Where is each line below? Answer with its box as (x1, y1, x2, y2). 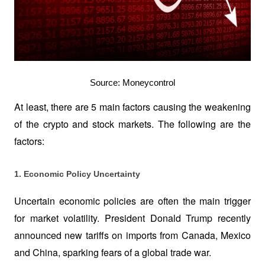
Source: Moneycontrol (90, 77, 175, 88)
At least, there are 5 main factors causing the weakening (14, 100, 251, 114)
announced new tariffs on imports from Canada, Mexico (14, 228, 251, 242)
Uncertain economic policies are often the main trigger (14, 193, 251, 208)
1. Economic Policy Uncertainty (14, 169, 140, 179)
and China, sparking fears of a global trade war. (14, 245, 214, 259)
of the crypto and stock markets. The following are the (14, 117, 251, 131)
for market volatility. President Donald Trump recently (14, 211, 251, 225)
